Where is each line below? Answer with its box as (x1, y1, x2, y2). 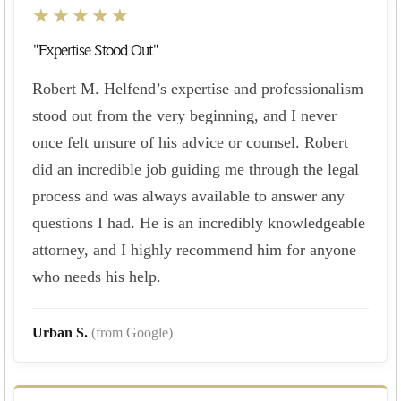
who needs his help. (32, 267, 161, 286)
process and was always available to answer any (32, 186, 345, 205)
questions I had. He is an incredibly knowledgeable (32, 213, 365, 232)
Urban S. (32, 324, 91, 340)
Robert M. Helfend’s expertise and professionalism (32, 79, 363, 98)
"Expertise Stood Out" (32, 41, 158, 59)
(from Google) (91, 324, 173, 340)
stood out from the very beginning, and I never (32, 106, 337, 124)
